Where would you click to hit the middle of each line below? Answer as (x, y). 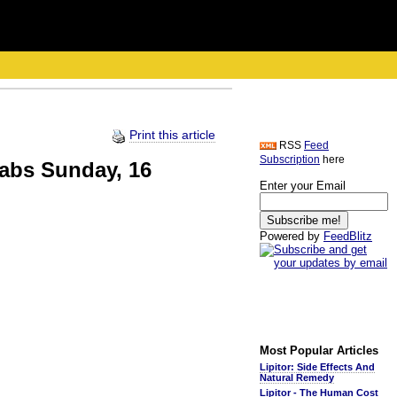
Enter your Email (303, 186)
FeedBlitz (348, 236)
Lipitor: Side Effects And (317, 367)
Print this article (172, 135)
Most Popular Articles (319, 350)
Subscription (290, 160)
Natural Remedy (297, 378)
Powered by (292, 236)
